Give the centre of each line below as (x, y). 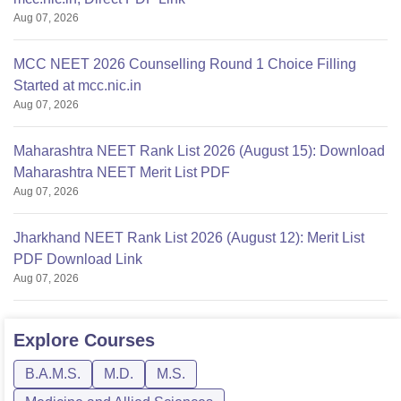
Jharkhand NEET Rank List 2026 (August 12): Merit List (189, 238)
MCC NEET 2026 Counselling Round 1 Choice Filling (185, 64)
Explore (49, 341)
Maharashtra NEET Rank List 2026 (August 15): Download (199, 151)
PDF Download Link (78, 260)
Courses (119, 341)
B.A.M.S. (53, 374)
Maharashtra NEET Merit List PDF (122, 173)
